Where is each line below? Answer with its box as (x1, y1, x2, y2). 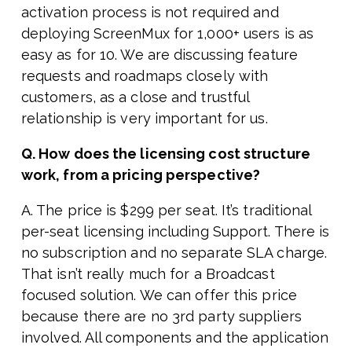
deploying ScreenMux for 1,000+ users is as (20, 25, 314, 42)
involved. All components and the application (20, 329, 329, 346)
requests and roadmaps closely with (20, 68, 269, 85)
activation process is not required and (20, 4, 279, 21)
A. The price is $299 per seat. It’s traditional (20, 202, 312, 219)
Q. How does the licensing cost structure (20, 145, 310, 163)
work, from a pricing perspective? (20, 167, 261, 184)
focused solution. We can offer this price (20, 287, 297, 304)
